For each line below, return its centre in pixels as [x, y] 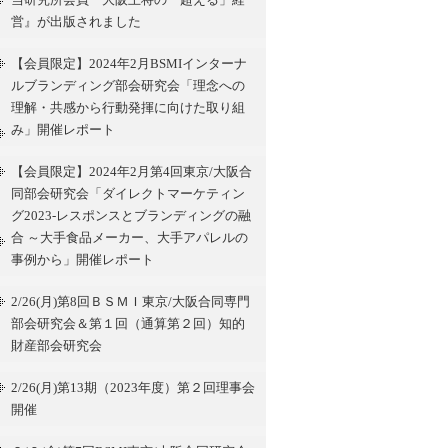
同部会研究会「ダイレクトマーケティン [128, 193]
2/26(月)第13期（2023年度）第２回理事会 [133, 387]
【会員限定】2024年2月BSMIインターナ [129, 63]
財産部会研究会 [56, 345]
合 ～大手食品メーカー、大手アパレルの [129, 237]
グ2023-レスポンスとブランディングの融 [131, 215]
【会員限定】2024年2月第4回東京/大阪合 [131, 171]
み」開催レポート [63, 129]
